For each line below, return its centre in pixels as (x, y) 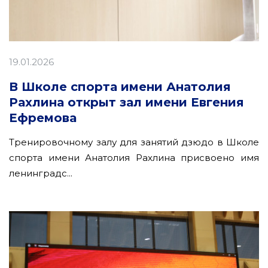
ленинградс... (41, 173)
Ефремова (43, 118)
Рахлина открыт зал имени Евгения (127, 102)
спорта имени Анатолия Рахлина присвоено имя (134, 157)
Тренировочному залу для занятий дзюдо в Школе (134, 142)
